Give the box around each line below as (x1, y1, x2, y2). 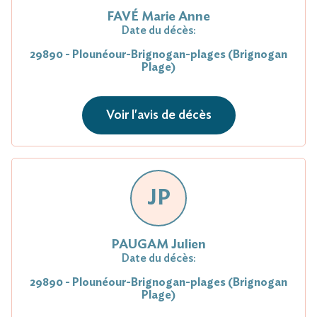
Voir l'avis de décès (105, 108, 212, 122)
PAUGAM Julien (111, 238, 206, 251)
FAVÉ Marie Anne (107, 10, 210, 23)
